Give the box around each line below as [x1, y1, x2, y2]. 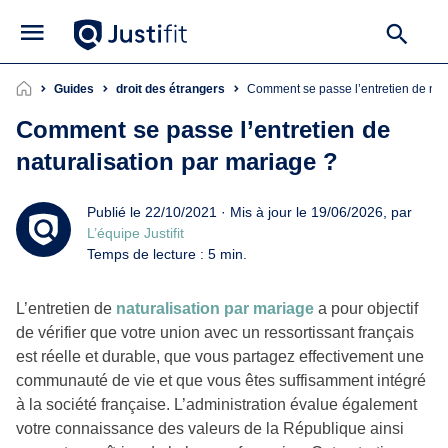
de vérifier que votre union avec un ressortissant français [16, 323, 414, 341]
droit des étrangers [116, 81, 225, 96]
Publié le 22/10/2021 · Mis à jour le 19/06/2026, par [87, 203, 412, 220]
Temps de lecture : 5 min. [87, 245, 247, 262]
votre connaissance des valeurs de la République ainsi [16, 419, 404, 437]
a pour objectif [314, 299, 418, 317]
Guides [54, 81, 94, 96]
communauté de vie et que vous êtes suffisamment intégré [16, 371, 426, 389]
